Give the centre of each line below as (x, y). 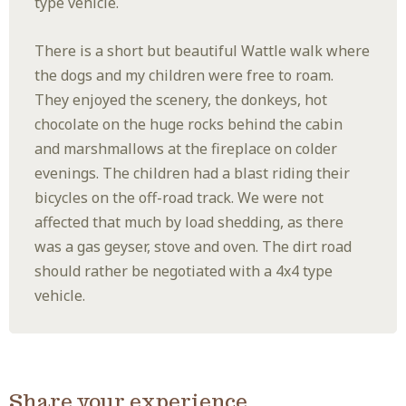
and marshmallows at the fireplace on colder (186, 149)
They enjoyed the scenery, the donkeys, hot (181, 100)
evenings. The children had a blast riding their (193, 174)
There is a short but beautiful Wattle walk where (203, 51)
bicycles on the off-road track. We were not (179, 198)
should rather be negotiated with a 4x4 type (184, 271)
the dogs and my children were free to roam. (184, 76)
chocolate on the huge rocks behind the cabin (189, 125)
